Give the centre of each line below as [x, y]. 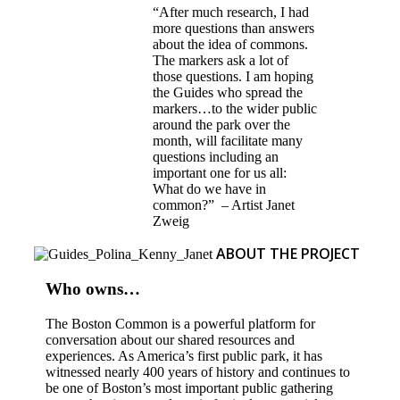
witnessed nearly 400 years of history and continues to [198, 372]
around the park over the [222, 124]
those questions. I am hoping [233, 76]
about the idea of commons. [231, 44]
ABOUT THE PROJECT [287, 253]
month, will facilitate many [228, 140]
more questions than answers [234, 28]
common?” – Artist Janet [224, 204]
